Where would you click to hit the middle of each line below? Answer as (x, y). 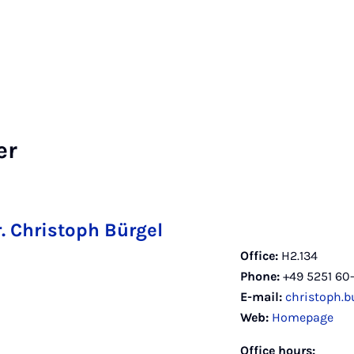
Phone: (260, 276)
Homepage (303, 317)
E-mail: (261, 297)
